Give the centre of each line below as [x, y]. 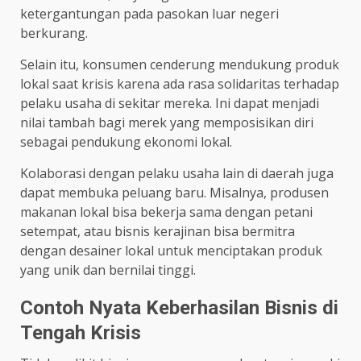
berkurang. [54, 33]
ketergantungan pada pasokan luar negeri [149, 13]
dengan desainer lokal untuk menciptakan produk [171, 250]
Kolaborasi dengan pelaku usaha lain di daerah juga [177, 173]
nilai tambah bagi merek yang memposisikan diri [167, 122]
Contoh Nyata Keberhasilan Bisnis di [179, 307]
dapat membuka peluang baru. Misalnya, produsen [174, 192]
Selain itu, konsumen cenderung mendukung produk [180, 64]
